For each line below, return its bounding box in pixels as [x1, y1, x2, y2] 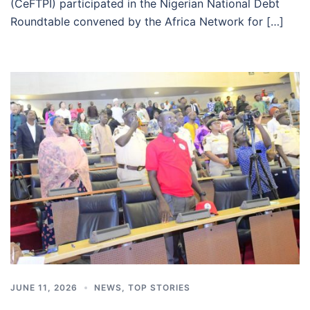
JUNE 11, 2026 [10, 282, 77, 293]
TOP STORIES [128, 282, 190, 293]
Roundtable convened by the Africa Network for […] [10, 14, 284, 28]
